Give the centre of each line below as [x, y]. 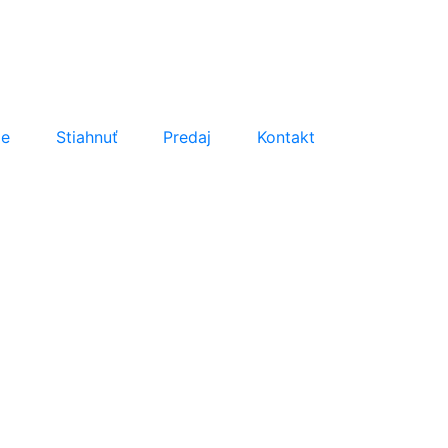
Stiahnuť [86, 136]
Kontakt [285, 136]
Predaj [187, 136]
